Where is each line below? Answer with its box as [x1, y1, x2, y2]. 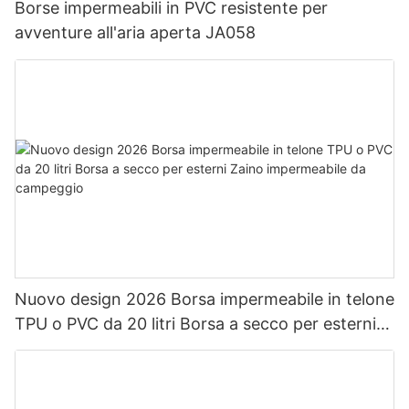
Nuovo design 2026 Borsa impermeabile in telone [15, 288, 394, 309]
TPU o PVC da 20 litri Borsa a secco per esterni [15, 313, 376, 333]
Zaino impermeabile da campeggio [15, 338, 279, 358]
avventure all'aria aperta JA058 [15, 23, 256, 43]
